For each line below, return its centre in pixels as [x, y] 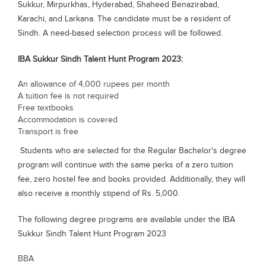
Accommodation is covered [68, 120]
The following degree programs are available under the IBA [126, 220]
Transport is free [48, 132]
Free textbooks [46, 108]
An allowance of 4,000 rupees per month [95, 84]
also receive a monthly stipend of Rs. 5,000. [99, 194]
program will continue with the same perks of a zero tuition [126, 165]
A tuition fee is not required [68, 96]
